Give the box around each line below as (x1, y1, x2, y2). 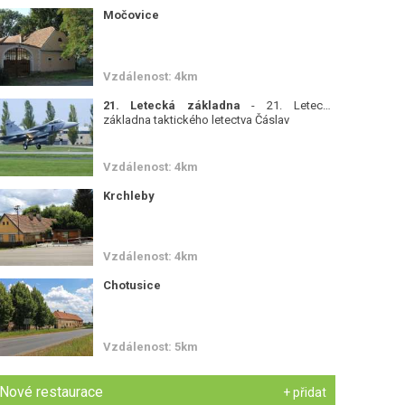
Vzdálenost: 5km (102, 340, 198, 354)
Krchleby (102, 188, 155, 202)
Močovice (102, 7, 159, 22)
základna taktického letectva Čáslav (102, 112, 289, 127)
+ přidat (282, 385, 326, 400)
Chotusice (102, 278, 161, 293)
